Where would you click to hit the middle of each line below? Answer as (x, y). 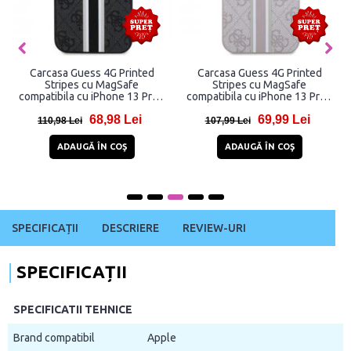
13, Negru (92, 109)
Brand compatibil (54, 338)
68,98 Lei (116, 120)
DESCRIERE (130, 228)
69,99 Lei (284, 120)
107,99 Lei (228, 121)
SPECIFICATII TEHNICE (73, 310)
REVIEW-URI (214, 228)
